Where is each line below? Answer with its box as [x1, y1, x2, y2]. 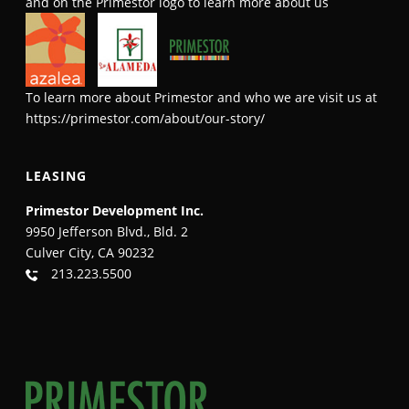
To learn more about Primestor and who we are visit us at [26, 89, 378, 107]
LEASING [26, 167, 88, 185]
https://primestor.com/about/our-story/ [26, 110, 266, 128]
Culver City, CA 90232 [26, 244, 155, 262]
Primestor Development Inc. [26, 202, 204, 220]
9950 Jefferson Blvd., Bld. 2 [26, 223, 189, 241]
